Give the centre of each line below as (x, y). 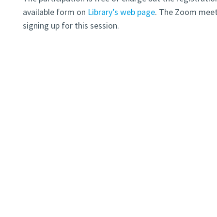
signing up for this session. (71, 26)
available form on (55, 12)
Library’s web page (121, 12)
